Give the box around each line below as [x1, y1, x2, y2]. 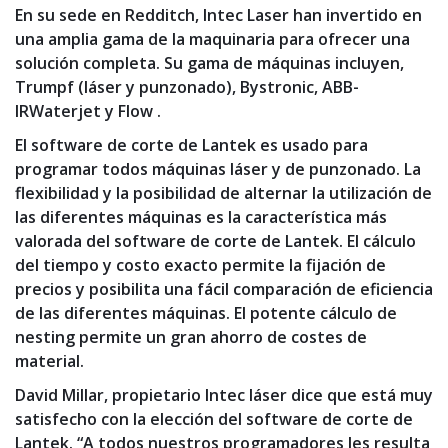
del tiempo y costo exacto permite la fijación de [15, 254, 386, 277]
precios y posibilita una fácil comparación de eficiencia [15, 278, 433, 301]
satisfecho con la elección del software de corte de [15, 408, 413, 431]
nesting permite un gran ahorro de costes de [15, 326, 367, 349]
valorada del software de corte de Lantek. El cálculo [15, 230, 416, 253]
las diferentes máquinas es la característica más [15, 206, 387, 229]
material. [15, 350, 84, 373]
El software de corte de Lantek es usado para [15, 134, 368, 157]
